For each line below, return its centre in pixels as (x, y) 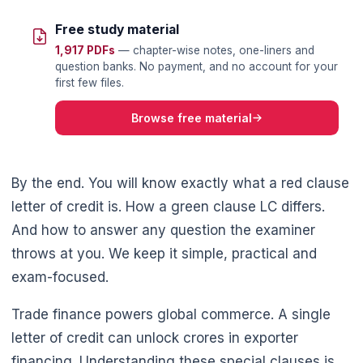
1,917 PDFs (85, 50)
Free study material (117, 30)
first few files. (89, 82)
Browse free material (191, 117)
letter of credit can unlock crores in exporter (155, 338)
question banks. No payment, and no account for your (196, 66)
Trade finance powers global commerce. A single (171, 315)
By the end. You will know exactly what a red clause (180, 184)
